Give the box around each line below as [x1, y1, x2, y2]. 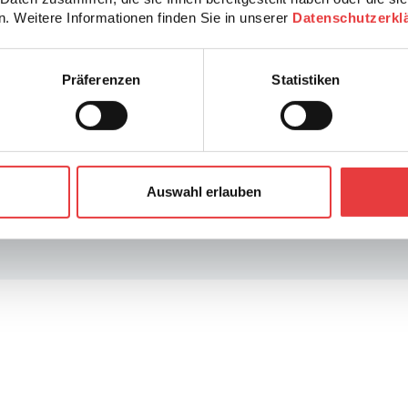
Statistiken [271, 71, 341, 87]
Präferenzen [61, 71, 141, 87]
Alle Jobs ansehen [147, 66, 270, 85]
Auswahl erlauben [147, 183, 261, 199]
